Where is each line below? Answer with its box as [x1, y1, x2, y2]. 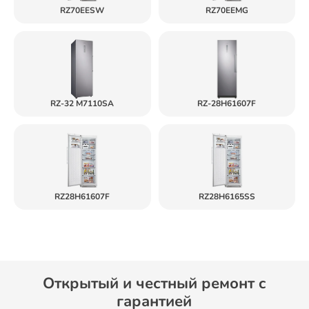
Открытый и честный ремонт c [43, 273, 266, 294]
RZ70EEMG [205, 5, 248, 16]
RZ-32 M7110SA [50, 98, 114, 109]
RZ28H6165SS [198, 191, 255, 202]
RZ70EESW [60, 5, 105, 16]
